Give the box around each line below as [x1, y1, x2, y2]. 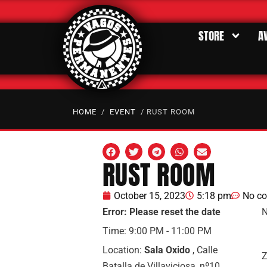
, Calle [190, 244, 218, 256]
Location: [102, 244, 144, 256]
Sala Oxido [144, 244, 190, 256]
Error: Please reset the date [102, 206, 221, 218]
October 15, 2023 [113, 190, 185, 201]
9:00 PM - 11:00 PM [128, 225, 212, 237]
